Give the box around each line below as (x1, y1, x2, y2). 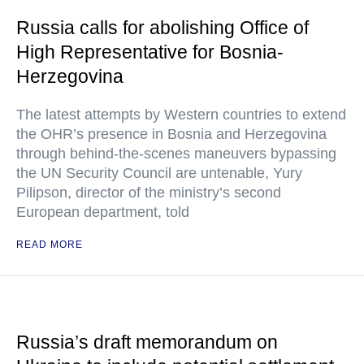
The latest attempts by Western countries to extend (16, 106, 346, 123)
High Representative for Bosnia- (16, 41, 284, 63)
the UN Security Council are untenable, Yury (16, 165, 302, 181)
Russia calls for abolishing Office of (16, 17, 309, 38)
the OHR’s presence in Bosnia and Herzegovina (16, 126, 327, 142)
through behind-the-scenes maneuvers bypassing (16, 145, 336, 162)
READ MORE (16, 239, 83, 250)
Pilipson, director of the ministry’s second (16, 184, 281, 201)
